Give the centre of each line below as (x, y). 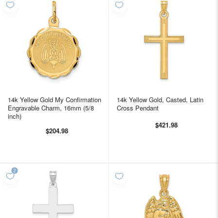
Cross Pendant (138, 108)
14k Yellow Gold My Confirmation (54, 99)
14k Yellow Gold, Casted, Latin (160, 99)
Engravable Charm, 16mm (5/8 (51, 108)
